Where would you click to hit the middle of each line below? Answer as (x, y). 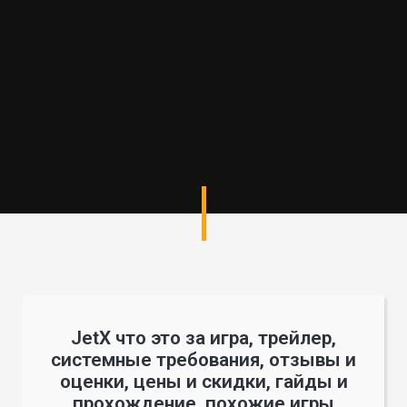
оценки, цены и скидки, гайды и (203, 381)
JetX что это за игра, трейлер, (203, 338)
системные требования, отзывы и (203, 359)
